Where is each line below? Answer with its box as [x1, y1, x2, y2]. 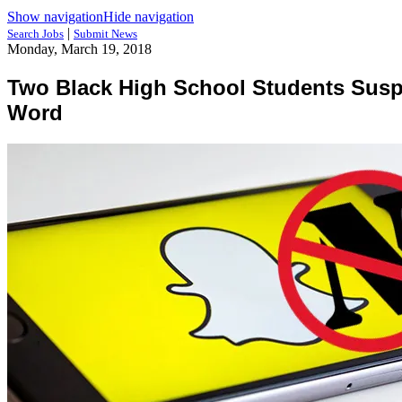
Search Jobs [7, 27, 64, 40]
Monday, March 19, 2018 [7, 41, 152, 57]
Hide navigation [103, 9, 194, 24]
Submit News [74, 27, 137, 40]
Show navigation [7, 9, 103, 24]
